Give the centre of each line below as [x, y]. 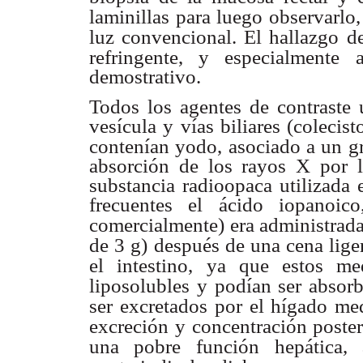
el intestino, [141, 266]
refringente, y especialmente [214, 58]
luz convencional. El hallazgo [214, 37]
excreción [129, 327]
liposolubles [139, 286]
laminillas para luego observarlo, [225, 17]
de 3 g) [118, 246]
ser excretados [148, 306]
